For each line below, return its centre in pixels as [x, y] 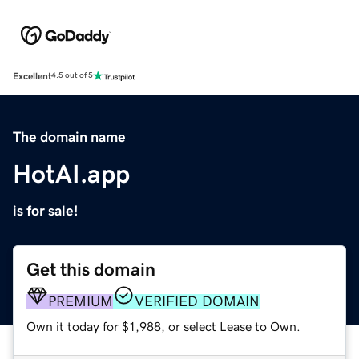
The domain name [69, 137]
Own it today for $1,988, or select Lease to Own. [163, 326]
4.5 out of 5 [72, 76]
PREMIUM [81, 301]
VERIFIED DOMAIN [197, 301]
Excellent [32, 76]
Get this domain [91, 269]
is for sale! [46, 210]
